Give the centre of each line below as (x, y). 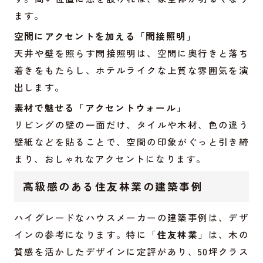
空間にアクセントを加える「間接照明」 (105, 36)
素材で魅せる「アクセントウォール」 (100, 108)
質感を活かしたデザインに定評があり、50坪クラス (131, 251)
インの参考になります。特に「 (85, 234)
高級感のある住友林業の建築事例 (113, 186)
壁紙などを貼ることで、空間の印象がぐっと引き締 (131, 142)
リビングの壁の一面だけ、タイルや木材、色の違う (131, 125)
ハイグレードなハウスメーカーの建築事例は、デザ (131, 217)
